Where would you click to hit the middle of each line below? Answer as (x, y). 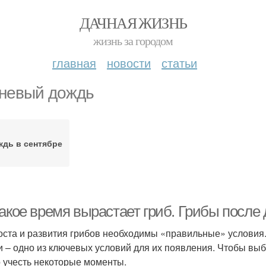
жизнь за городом (133, 41)
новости (129, 63)
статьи (179, 63)
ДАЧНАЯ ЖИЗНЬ (133, 23)
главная (74, 63)
